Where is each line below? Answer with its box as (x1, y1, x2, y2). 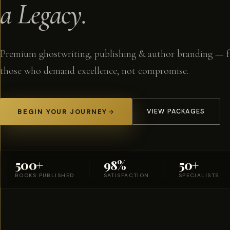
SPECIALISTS (178, 172, 219, 179)
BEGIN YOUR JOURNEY (17, 107, 108, 117)
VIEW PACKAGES (147, 107, 205, 116)
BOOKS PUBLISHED (15, 172, 74, 179)
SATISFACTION (103, 172, 149, 179)
